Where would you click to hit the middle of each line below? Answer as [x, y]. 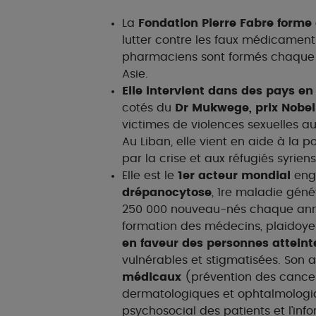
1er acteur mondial [236, 176]
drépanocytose [167, 193]
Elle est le [150, 176]
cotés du [148, 108]
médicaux [152, 277]
